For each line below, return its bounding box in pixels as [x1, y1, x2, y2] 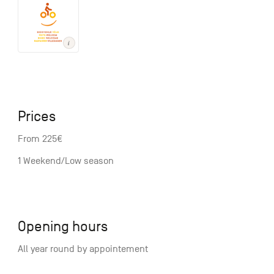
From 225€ [17, 133, 62, 145]
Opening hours [17, 218, 108, 235]
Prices [17, 108, 56, 125]
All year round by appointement [17, 243, 148, 255]
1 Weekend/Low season [17, 155, 114, 167]
